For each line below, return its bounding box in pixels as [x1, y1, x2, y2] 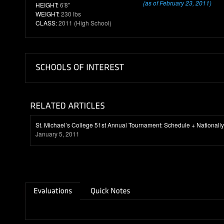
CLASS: [35, 18, 57, 27]
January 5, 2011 [35, 129, 79, 138]
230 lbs [59, 9, 81, 18]
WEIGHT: [35, 9, 59, 18]
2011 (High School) [57, 18, 111, 27]
